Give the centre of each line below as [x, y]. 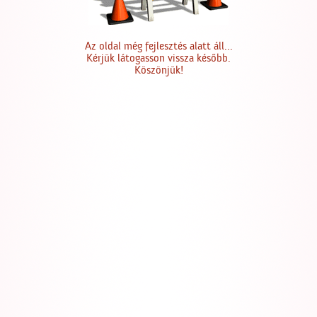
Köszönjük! [158, 70]
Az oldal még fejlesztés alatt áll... [158, 46]
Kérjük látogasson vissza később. [158, 58]
